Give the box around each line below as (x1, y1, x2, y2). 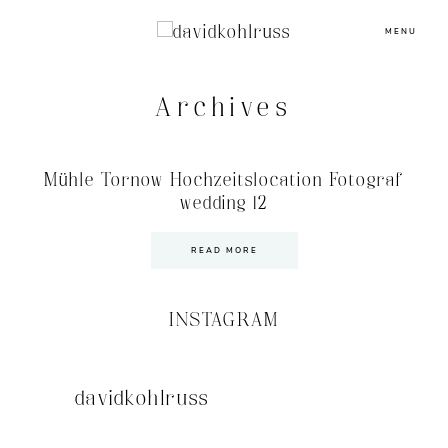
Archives (155, 95, 293, 121)
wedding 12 (179, 194, 269, 212)
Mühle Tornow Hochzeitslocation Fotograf (44, 171, 404, 189)
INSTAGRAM (168, 311, 280, 329)
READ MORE (190, 244, 258, 256)
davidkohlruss (75, 388, 210, 409)
